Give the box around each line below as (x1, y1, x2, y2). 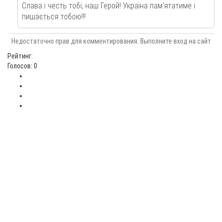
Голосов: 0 (7, 62, 37, 70)
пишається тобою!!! (22, 12, 86, 21)
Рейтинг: (7, 52, 33, 60)
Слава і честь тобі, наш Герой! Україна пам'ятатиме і (22, 1, 195, 10)
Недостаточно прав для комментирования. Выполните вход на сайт (11, 37, 211, 45)
